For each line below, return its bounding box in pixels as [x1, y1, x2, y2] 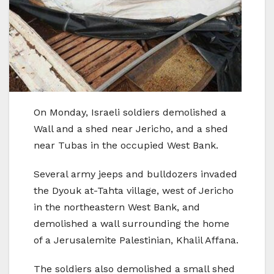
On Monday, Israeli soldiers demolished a [34, 106, 226, 119]
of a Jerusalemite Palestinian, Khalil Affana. [34, 234, 239, 246]
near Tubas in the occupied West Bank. [34, 139, 218, 152]
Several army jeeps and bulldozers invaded [34, 168, 237, 180]
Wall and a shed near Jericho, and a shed [34, 123, 228, 135]
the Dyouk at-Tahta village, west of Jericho [34, 185, 234, 197]
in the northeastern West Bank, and [34, 201, 200, 213]
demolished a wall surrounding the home [34, 218, 229, 230]
